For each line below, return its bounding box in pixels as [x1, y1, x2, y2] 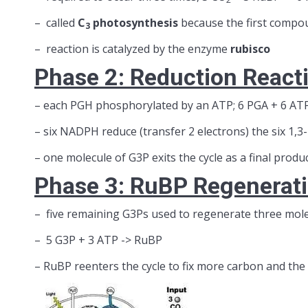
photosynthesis [90, 15, 178, 30]
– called [34, 15, 78, 30]
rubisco [230, 41, 270, 56]
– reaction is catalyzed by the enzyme [34, 41, 230, 56]
